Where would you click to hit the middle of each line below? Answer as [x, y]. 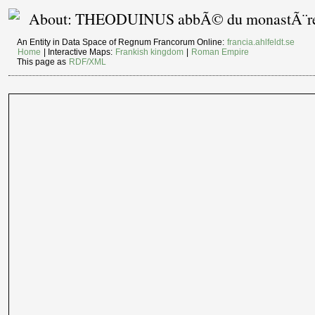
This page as [43, 62]
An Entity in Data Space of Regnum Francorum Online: [122, 43]
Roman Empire [220, 52]
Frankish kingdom [150, 52]
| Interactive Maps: [78, 52]
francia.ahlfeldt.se [261, 43]
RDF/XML [88, 62]
